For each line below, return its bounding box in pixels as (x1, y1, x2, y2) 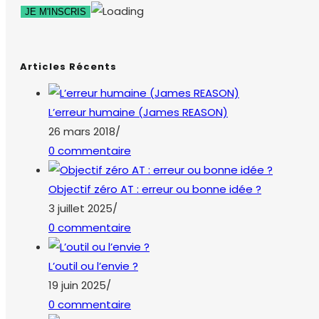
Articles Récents (20, 59, 117, 73)
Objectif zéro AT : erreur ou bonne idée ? (48, 182, 261, 197)
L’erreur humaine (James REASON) (48, 105, 228, 120)
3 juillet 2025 (48, 201, 113, 216)
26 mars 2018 (48, 124, 115, 140)
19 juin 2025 (48, 278, 106, 293)
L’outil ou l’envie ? (48, 258, 138, 274)
